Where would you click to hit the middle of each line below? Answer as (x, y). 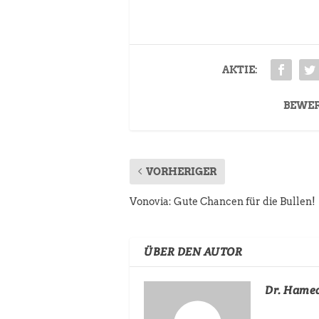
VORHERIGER (181, 171)
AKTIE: (240, 69)
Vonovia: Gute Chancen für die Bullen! (223, 201)
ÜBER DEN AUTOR (193, 251)
